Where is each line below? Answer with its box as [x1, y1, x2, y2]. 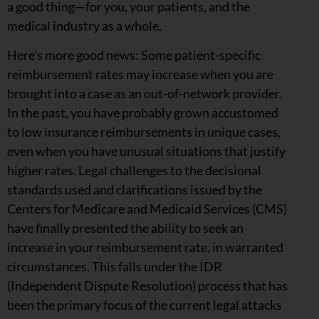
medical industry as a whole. [7, 17, 162, 33]
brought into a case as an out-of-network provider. [7, 85, 282, 102]
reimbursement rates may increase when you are [7, 66, 273, 83]
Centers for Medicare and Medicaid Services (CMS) [7, 201, 287, 217]
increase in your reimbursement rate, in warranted [7, 239, 283, 256]
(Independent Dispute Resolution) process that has [7, 278, 288, 294]
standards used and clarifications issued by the [7, 182, 262, 198]
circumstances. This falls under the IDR [7, 258, 222, 275]
